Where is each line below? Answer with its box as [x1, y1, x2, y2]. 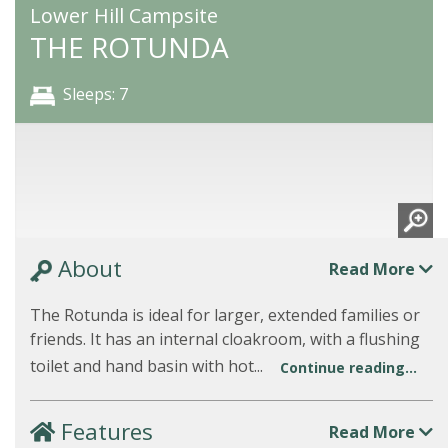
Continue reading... [280, 358, 417, 377]
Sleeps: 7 [63, 83, 128, 105]
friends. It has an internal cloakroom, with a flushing [30, 328, 420, 350]
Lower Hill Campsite [30, 2, 218, 29]
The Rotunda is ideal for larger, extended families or [30, 304, 420, 326]
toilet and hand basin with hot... [30, 355, 267, 378]
